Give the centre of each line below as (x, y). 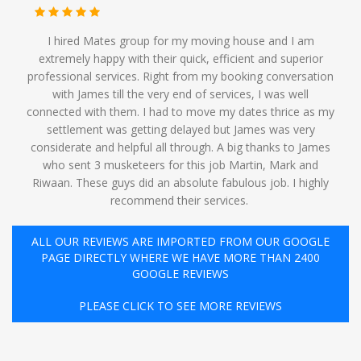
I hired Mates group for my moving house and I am (180, 41)
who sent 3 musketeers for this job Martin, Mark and (180, 165)
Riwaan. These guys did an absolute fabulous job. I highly (180, 183)
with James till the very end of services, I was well (180, 94)
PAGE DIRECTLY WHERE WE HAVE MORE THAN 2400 (180, 257)
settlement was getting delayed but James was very (180, 129)
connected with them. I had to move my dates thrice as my (180, 112)
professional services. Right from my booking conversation (180, 76)
